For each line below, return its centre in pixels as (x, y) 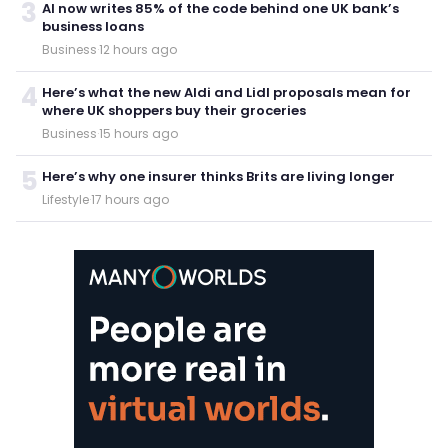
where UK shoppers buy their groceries (174, 110)
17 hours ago (130, 199)
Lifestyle (65, 199)
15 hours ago (138, 133)
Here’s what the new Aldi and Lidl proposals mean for (226, 92)
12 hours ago (138, 49)
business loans (93, 26)
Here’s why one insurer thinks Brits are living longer (218, 176)
